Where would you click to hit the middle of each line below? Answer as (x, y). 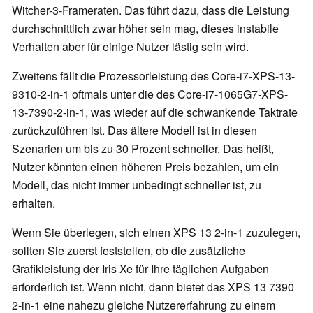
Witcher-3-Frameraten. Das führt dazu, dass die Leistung (151, 10)
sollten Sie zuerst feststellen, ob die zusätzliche (129, 251)
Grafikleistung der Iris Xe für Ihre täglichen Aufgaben (140, 269)
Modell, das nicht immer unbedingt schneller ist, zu (137, 185)
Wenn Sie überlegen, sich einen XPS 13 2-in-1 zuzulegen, (156, 233)
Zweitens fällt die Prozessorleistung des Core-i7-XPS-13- (153, 76)
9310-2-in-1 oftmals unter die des (95, 94)
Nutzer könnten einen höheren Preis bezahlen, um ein (145, 167)
